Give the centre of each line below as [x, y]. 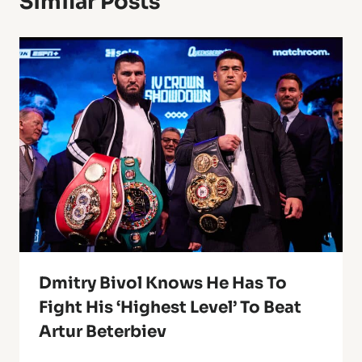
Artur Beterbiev [103, 332]
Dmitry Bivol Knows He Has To [163, 284]
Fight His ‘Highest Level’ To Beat [170, 308]
